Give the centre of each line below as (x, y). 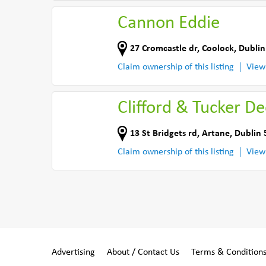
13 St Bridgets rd (164, 133)
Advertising (73, 252)
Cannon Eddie (169, 23)
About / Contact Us (143, 252)
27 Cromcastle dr (164, 48)
